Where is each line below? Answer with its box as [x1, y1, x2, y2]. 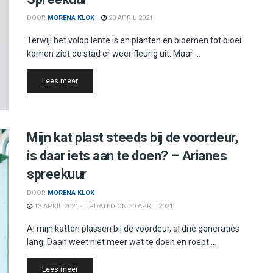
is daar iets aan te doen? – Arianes [27, 148, 227, 164]
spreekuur [27, 166, 87, 182]
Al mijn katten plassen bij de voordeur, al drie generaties [27, 224, 239, 234]
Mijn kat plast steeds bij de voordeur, [27, 130, 238, 146]
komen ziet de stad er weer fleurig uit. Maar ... [27, 48, 200, 58]
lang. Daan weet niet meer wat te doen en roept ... [27, 237, 216, 247]
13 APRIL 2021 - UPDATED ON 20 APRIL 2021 [32, 202, 173, 211]
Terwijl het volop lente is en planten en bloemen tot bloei [27, 35, 241, 45]
